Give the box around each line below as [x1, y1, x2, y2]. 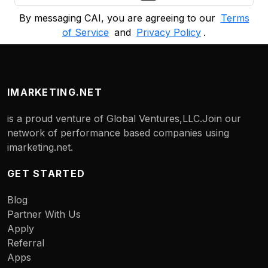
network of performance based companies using [7, 127, 229, 139]
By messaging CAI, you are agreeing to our [19, 12, 218, 24]
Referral [7, 237, 44, 249]
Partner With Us [7, 208, 81, 220]
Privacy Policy [136, 26, 201, 38]
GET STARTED [7, 167, 86, 179]
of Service [62, 26, 109, 38]
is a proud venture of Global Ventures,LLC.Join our [7, 112, 241, 124]
